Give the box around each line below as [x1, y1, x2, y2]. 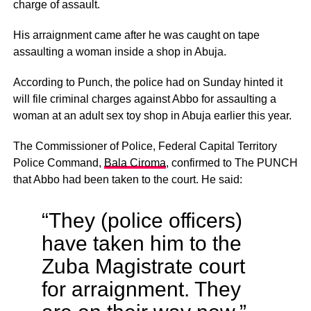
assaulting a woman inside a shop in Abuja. [12, 45, 226, 58]
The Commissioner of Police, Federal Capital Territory [12, 140, 277, 152]
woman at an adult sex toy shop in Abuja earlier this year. [12, 109, 292, 121]
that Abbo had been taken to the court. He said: [12, 173, 242, 185]
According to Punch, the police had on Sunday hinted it [12, 76, 283, 88]
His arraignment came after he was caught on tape [12, 28, 260, 41]
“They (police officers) [41, 208, 242, 232]
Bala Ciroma [103, 156, 166, 169]
